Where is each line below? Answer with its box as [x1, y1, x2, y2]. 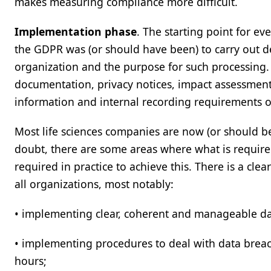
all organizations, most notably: [15, 177, 174, 191]
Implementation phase [15, 24, 137, 39]
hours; [15, 253, 47, 268]
